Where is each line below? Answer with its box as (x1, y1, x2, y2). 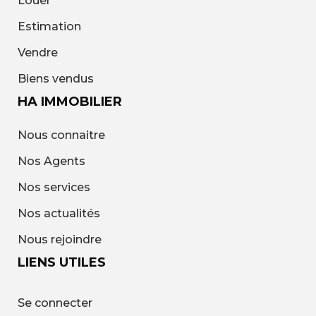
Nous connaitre (18, 128, 105, 142)
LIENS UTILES (18, 254, 106, 270)
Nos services (18, 180, 90, 194)
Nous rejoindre (18, 232, 102, 246)
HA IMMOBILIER (18, 93, 122, 109)
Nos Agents (18, 154, 85, 168)
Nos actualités (18, 206, 100, 220)
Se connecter (18, 296, 92, 310)
